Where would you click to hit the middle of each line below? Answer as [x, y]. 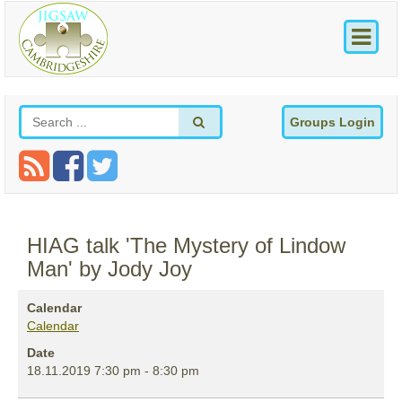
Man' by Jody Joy [109, 269]
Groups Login [332, 122]
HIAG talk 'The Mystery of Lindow [186, 246]
